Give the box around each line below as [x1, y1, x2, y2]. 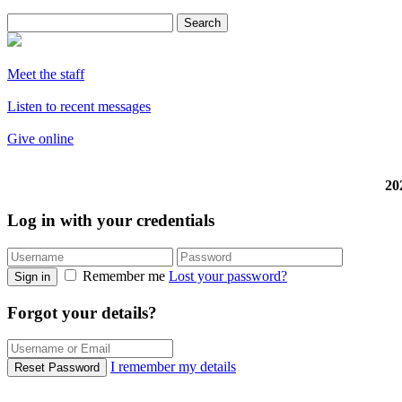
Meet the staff [7, 66, 84, 83]
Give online [7, 131, 74, 147]
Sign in [14, 269, 50, 284]
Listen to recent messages [7, 99, 151, 115]
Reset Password [14, 361, 100, 375]
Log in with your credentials [7, 211, 214, 231]
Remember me [79, 267, 169, 284]
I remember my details [110, 359, 236, 375]
